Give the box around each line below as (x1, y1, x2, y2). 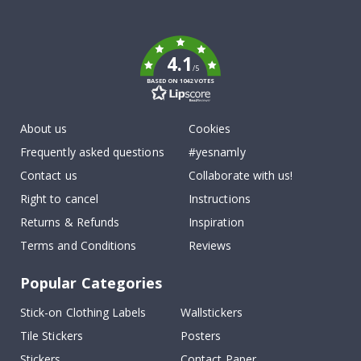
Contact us (20, 168, 77, 184)
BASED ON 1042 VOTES (146, 77, 215, 85)
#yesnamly (189, 144, 246, 160)
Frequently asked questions (20, 144, 164, 160)
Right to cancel (20, 191, 98, 207)
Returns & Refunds (20, 214, 120, 230)
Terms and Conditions (20, 238, 137, 254)
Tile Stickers (20, 328, 83, 344)
